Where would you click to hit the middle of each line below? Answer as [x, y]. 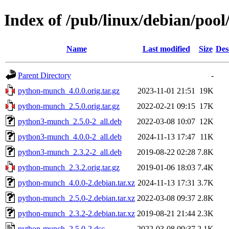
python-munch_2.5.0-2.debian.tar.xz [76, 198]
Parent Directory [44, 75]
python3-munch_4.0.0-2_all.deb [70, 136]
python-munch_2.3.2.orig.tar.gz [69, 167]
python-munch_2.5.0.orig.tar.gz [69, 106]
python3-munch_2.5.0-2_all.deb [70, 121]
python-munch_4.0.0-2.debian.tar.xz [76, 182]
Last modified [166, 49]
